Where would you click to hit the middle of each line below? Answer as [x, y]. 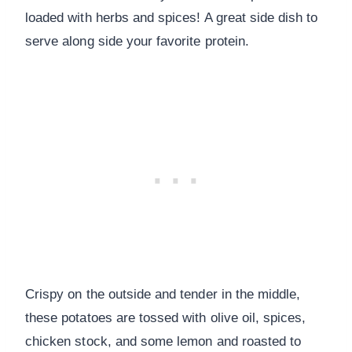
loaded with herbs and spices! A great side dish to [172, 18]
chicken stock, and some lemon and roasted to [163, 342]
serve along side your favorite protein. [137, 42]
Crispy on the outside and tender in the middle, [163, 295]
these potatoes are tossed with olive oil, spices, [166, 318]
